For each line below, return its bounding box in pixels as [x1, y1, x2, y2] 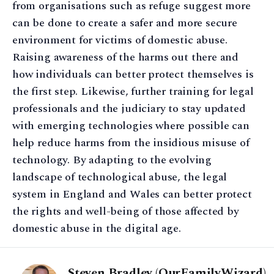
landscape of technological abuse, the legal [12, 168, 228, 185]
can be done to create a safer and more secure [12, 14, 237, 31]
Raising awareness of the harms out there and [12, 48, 239, 65]
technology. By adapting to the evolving [12, 151, 212, 168]
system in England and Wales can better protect [12, 185, 252, 202]
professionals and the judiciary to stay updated [12, 100, 246, 117]
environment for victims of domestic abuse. [12, 31, 228, 48]
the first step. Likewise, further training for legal [12, 83, 254, 100]
